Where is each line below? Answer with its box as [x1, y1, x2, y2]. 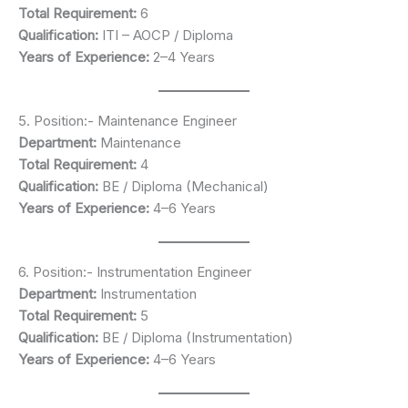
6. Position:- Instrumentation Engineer [18, 262, 251, 280]
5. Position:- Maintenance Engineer [18, 111, 237, 129]
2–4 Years [149, 47, 215, 66]
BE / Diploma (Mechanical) [98, 177, 269, 195]
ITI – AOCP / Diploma [98, 25, 233, 44]
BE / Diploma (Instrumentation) [98, 328, 293, 346]
